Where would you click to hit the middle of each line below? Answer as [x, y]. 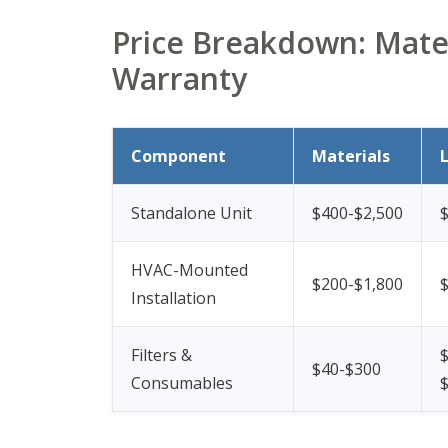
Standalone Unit [191, 212]
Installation [173, 297]
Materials [351, 155]
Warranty [179, 78]
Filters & [161, 354]
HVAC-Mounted [189, 269]
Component [178, 155]
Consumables [182, 382]
